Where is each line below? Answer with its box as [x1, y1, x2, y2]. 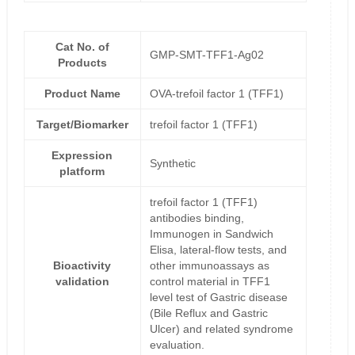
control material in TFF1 [149, 275, 270, 288]
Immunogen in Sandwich [149, 227, 273, 241]
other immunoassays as [149, 259, 269, 273]
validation [55, 275, 109, 288]
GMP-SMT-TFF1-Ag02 [149, 48, 264, 62]
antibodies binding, [149, 212, 244, 225]
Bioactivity [53, 259, 112, 273]
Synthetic [149, 157, 196, 170]
